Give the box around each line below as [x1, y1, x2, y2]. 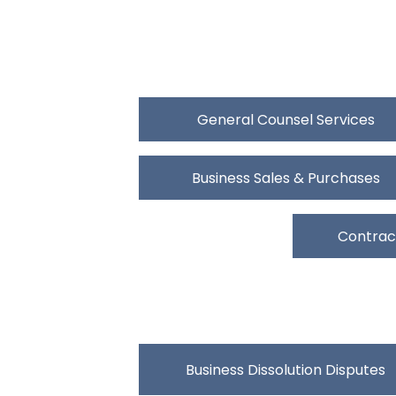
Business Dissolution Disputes [186, 359, 385, 380]
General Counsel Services [196, 109, 375, 130]
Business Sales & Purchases [191, 167, 380, 188]
